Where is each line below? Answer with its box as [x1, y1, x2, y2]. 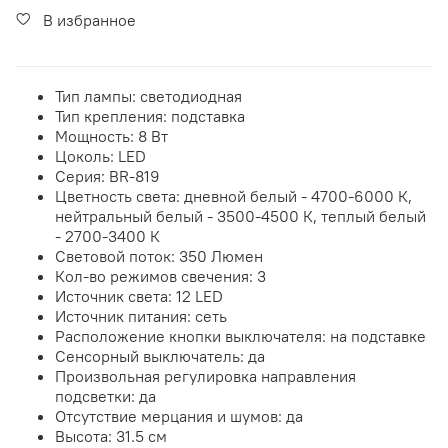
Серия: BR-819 [55, 165, 160, 186]
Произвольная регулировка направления [55, 365, 356, 386]
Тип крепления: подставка [55, 105, 245, 126]
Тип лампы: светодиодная [55, 85, 242, 106]
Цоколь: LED [55, 145, 146, 166]
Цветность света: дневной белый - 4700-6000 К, [55, 185, 412, 206]
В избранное [43, 10, 136, 31]
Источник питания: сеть [55, 305, 227, 326]
